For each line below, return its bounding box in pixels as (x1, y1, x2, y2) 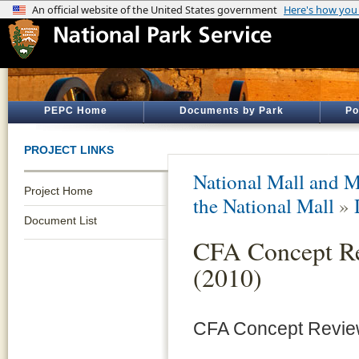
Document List (24, 214, 97, 227)
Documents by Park (179, 105, 284, 116)
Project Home (24, 184, 93, 197)
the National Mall (193, 192, 334, 219)
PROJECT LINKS (24, 143, 114, 156)
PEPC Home (43, 105, 107, 116)
